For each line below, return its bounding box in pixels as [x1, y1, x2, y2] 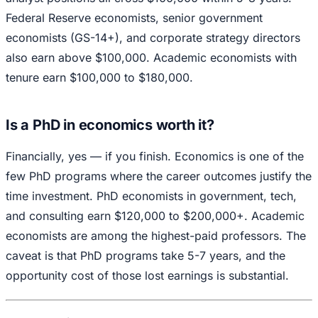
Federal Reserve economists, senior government [6, 11, 263, 26]
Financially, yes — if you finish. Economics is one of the [6, 149, 304, 164]
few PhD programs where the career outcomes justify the [6, 169, 312, 184]
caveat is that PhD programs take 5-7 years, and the [6, 248, 285, 263]
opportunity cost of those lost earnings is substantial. [6, 268, 289, 283]
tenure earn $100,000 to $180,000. [6, 70, 193, 85]
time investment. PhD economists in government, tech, [6, 189, 297, 204]
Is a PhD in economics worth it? [6, 116, 214, 134]
